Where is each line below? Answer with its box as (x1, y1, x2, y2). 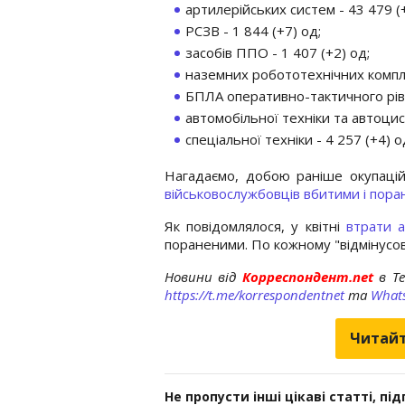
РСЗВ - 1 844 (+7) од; (185, 21, 321, 40)
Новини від (165, 267, 237, 286)
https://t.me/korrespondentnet (165, 285, 344, 304)
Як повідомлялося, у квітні (165, 216, 346, 235)
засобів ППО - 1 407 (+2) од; (185, 42, 370, 61)
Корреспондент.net (236, 267, 380, 286)
